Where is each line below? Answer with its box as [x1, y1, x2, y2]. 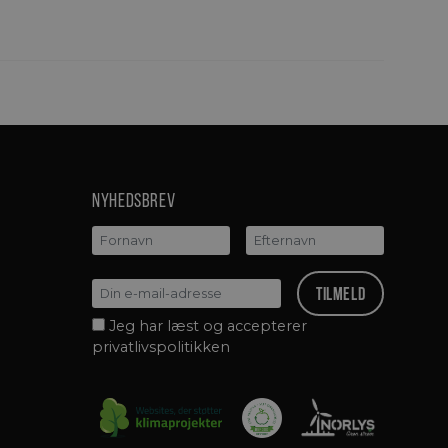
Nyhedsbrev [92, 190, 176, 212]
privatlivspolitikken [92, 338, 230, 357]
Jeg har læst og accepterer [109, 317, 307, 336]
